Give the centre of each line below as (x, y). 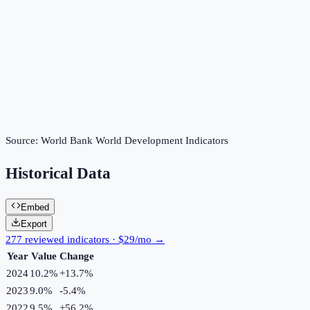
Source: (23, 141)
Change (77, 256)
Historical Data (58, 174)
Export (34, 224)
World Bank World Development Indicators (135, 141)
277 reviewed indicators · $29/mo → (85, 239)
